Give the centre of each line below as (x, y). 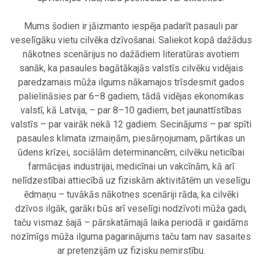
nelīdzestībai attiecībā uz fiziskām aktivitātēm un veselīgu (131, 181)
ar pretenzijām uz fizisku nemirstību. (131, 251)
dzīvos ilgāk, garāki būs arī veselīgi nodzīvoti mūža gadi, (131, 209)
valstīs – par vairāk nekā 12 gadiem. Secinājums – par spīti (131, 125)
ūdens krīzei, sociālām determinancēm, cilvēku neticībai (131, 153)
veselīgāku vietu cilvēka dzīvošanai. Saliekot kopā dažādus (131, 40)
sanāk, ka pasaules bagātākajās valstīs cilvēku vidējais (131, 68)
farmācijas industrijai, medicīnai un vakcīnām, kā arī (131, 167)
